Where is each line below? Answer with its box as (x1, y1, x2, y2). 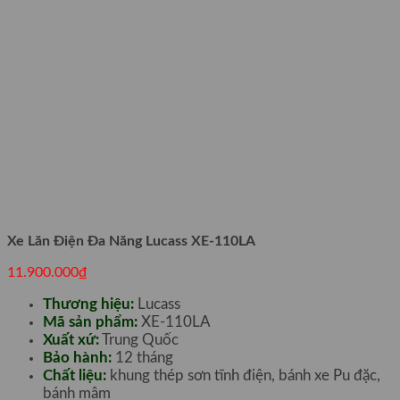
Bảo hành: (43, 350, 112, 365)
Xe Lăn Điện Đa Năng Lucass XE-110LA (7, 234, 255, 248)
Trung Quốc (99, 332, 179, 347)
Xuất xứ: (43, 332, 99, 347)
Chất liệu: (43, 368, 106, 383)
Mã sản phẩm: (43, 314, 137, 329)
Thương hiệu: (43, 296, 134, 312)
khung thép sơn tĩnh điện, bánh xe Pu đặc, (106, 368, 380, 383)
